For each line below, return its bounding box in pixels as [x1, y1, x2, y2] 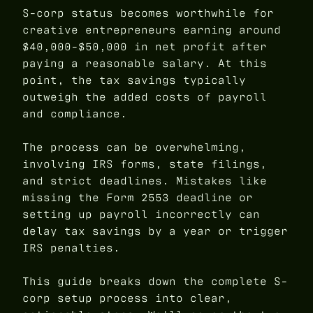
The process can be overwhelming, [22, 140, 246, 155]
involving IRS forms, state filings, [22, 156, 267, 172]
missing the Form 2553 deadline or [22, 190, 253, 205]
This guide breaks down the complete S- [22, 274, 288, 289]
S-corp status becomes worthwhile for [22, 6, 274, 21]
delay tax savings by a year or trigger [22, 224, 288, 239]
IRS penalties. [22, 240, 120, 256]
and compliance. [22, 106, 127, 122]
